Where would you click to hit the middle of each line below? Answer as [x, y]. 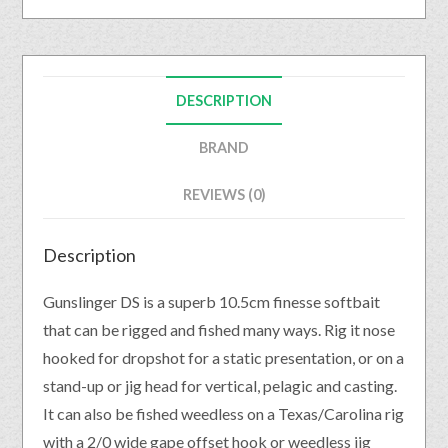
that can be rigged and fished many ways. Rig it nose [219, 330]
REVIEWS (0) [224, 195]
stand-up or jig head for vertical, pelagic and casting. [220, 386]
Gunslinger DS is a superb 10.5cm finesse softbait [212, 302]
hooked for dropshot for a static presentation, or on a [224, 358]
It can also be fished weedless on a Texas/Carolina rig [224, 414]
